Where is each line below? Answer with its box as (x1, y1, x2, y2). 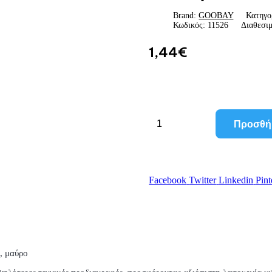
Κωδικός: (173, 21, 206, 30)
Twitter (189, 175, 217, 186)
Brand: (173, 11, 199, 21)
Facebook (149, 175, 187, 186)
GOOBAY (199, 11, 234, 21)
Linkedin (219, 175, 254, 186)
